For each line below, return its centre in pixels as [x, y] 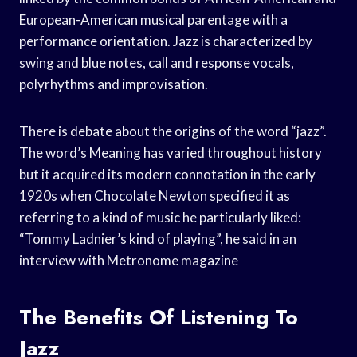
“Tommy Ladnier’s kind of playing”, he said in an [158, 238]
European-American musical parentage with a [153, 19]
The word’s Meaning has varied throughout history [171, 152]
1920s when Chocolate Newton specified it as [155, 195]
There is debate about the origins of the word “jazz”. [173, 131]
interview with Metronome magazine [129, 260]
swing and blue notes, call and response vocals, [157, 62]
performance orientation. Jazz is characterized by [166, 41]
